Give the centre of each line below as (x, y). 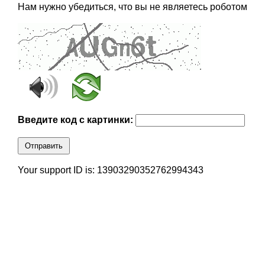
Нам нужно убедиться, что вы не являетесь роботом (132, 7)
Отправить (43, 146)
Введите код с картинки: (76, 120)
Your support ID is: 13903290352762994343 (110, 170)
